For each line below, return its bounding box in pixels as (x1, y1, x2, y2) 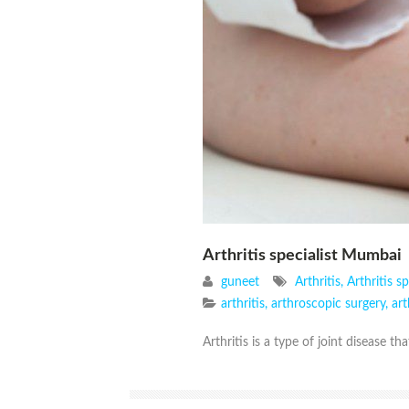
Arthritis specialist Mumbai (203, 247, 402, 265)
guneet (221, 276, 259, 289)
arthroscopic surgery (271, 298, 385, 311)
